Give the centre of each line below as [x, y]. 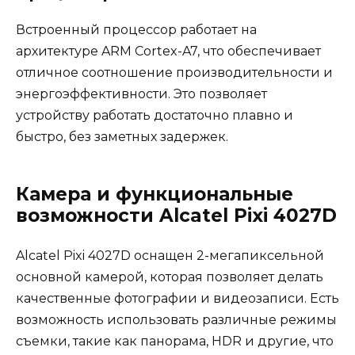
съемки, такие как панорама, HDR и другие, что [175, 342]
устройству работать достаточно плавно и [155, 116]
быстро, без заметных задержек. [122, 137]
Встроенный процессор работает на [136, 30]
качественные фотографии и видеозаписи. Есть [177, 299]
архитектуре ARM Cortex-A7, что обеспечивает [168, 52]
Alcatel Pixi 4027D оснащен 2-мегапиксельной [170, 256]
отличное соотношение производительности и [174, 73]
